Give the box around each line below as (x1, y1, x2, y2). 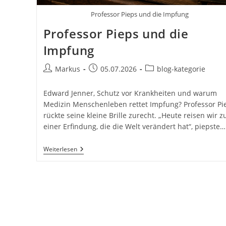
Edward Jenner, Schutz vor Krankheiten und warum (43, 88, 217, 98)
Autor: (42, 74, 64, 84)
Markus (54, 64, 80, 74)
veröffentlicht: (88, 74, 136, 84)
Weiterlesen (43, 144, 77, 153)
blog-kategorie (156, 64, 205, 74)
